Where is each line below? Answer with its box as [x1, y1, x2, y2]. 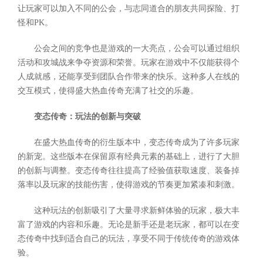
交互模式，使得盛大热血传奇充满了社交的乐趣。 [18, 86, 198, 96]
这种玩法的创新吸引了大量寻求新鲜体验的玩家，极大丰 [34, 206, 240, 215]
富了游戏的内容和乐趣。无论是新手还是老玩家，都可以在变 [18, 220, 240, 230]
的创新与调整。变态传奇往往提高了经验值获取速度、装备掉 [18, 166, 240, 176]
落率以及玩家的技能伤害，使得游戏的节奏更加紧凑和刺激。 [18, 180, 240, 190]
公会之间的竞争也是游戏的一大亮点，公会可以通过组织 [34, 44, 240, 53]
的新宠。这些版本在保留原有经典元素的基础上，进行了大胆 [18, 152, 240, 161]
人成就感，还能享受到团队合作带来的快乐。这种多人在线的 [18, 72, 240, 82]
